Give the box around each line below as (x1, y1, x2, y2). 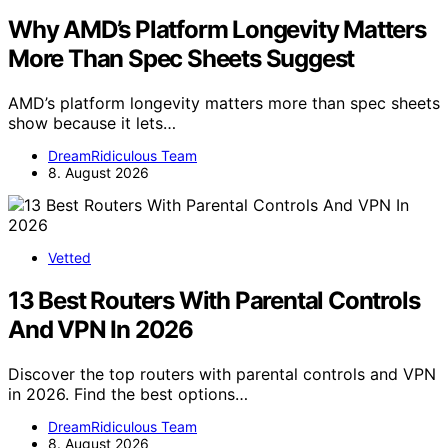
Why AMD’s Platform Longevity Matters (8, 15, 426, 45)
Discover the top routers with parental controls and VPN (8, 364, 436, 385)
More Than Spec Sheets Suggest (8, 44, 355, 74)
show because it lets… (8, 113, 176, 134)
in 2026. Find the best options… (8, 384, 248, 405)
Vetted (48, 249, 91, 267)
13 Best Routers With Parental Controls (8, 286, 420, 316)
